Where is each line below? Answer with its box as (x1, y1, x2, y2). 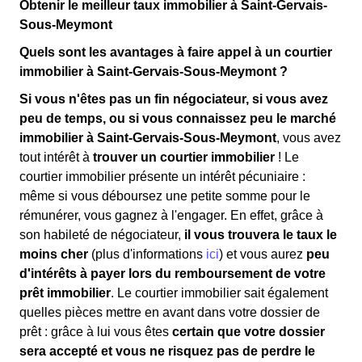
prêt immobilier (19, 286, 111, 300)
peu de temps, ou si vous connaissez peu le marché (19, 112, 336, 125)
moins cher (19, 247, 88, 261)
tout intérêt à (19, 150, 93, 164)
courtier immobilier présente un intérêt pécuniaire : (19, 170, 305, 183)
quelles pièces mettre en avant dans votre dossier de (19, 305, 320, 319)
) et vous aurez (219, 247, 306, 261)
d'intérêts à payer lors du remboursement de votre (19, 267, 326, 280)
